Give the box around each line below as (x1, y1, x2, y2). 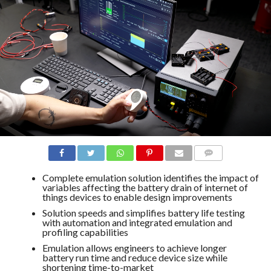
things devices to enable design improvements (42, 191, 232, 203)
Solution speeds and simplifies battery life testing (42, 207, 245, 219)
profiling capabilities (42, 226, 128, 238)
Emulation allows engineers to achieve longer (42, 242, 227, 254)
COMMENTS (198, 163, 239, 172)
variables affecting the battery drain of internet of (42, 181, 248, 194)
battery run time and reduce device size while (42, 252, 227, 264)
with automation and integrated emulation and (42, 217, 232, 229)
